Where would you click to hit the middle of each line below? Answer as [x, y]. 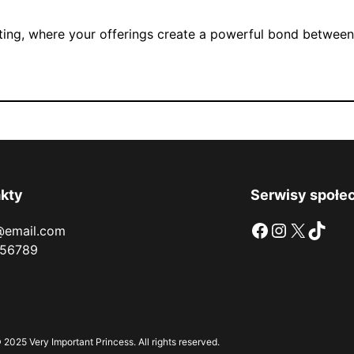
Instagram [277, 229]
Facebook [255, 229]
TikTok [312, 229]
